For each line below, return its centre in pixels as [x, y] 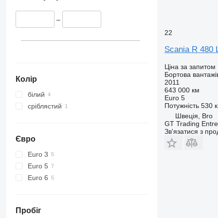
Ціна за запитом [190, 66]
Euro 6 [38, 177]
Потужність [182, 105]
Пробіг [28, 210]
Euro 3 [38, 154]
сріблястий [45, 106]
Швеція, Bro [194, 116]
